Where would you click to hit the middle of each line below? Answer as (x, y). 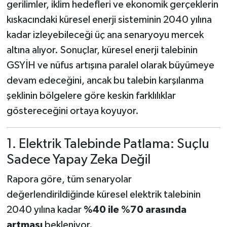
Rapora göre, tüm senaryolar (69, 180)
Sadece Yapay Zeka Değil (78, 160)
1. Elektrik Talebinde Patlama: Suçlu (108, 144)
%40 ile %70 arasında (135, 210)
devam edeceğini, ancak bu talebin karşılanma (105, 80)
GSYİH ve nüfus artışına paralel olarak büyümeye (110, 65)
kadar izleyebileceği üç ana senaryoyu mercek (105, 35)
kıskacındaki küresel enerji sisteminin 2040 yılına (109, 20)
